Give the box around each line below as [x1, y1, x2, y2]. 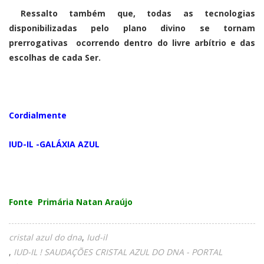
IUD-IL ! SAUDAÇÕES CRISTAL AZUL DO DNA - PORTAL [14, 246, 222, 258]
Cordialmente [9, 109, 69, 121]
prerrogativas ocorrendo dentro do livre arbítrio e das [9, 37, 255, 48]
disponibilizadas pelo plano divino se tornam [9, 22, 255, 34]
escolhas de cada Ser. [9, 51, 101, 63]
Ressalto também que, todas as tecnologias [20, 7, 255, 19]
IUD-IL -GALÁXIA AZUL [9, 138, 102, 150]
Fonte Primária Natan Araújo [9, 196, 133, 207]
